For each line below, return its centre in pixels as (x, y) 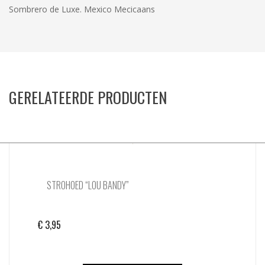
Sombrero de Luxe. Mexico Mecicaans (82, 9)
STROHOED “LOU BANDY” (88, 185)
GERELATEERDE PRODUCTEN (88, 98)
